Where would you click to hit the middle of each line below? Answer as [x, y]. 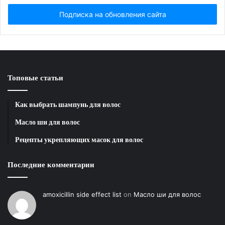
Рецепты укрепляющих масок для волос [79, 139]
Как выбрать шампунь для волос [68, 104]
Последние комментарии [51, 164]
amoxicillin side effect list [82, 194]
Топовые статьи [35, 77]
